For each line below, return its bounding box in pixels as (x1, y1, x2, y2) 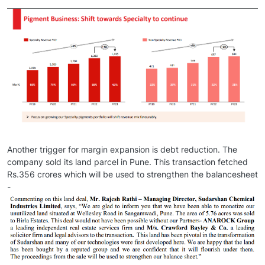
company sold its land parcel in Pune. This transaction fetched (7, 157, 248, 167)
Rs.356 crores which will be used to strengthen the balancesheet (7, 169, 258, 180)
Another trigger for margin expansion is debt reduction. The (7, 144, 237, 155)
